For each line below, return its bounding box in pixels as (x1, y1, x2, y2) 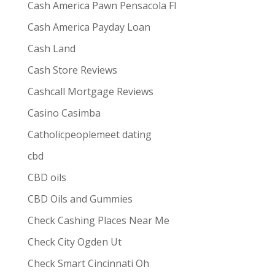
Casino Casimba (27, 106, 101, 120)
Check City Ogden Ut (27, 235, 122, 249)
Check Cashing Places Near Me (27, 214, 169, 227)
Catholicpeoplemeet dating (27, 128, 152, 141)
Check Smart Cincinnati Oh (27, 257, 149, 270)
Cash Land (27, 42, 76, 55)
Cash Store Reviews (27, 63, 117, 77)
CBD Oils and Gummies (27, 192, 133, 206)
